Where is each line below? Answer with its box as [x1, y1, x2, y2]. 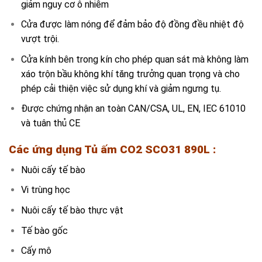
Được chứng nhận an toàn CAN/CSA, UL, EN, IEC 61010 [20, 103, 246, 115]
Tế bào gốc [20, 225, 68, 236]
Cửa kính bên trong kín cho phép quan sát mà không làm [20, 53, 249, 65]
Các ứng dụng [9, 143, 84, 157]
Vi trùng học [20, 184, 70, 196]
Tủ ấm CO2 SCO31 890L [84, 143, 213, 157]
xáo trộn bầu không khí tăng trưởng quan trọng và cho [20, 68, 240, 80]
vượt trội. [20, 33, 59, 45]
